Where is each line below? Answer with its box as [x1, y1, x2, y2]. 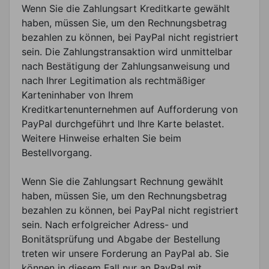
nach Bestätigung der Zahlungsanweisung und [22, 59, 230, 72]
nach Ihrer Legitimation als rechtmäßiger [22, 74, 205, 86]
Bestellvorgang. [22, 146, 92, 159]
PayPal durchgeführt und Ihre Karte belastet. [22, 117, 224, 130]
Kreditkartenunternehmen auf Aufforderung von [22, 103, 238, 115]
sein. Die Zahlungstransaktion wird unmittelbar [22, 45, 232, 58]
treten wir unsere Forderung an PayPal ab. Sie [22, 247, 229, 259]
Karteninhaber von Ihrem [22, 88, 133, 101]
